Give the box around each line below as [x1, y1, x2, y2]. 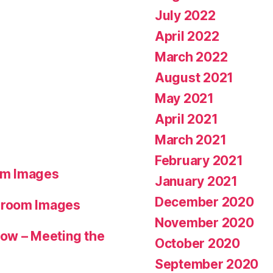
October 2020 [155, 235, 240, 251]
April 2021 [155, 111, 218, 127]
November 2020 [155, 214, 254, 230]
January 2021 [155, 173, 238, 189]
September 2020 [155, 256, 259, 272]
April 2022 [155, 28, 219, 44]
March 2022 [155, 49, 228, 65]
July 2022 [155, 7, 216, 23]
